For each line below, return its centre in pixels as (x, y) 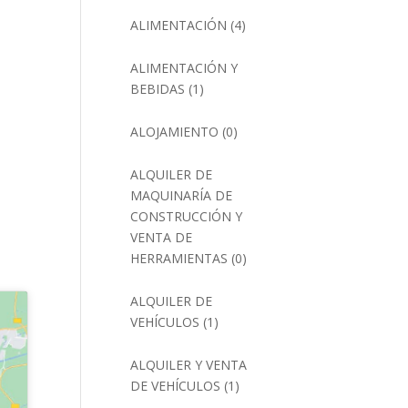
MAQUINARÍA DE (182, 195)
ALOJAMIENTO (175, 132)
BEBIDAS (158, 89)
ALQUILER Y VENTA (189, 365)
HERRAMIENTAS (179, 258)
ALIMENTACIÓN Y (184, 68)
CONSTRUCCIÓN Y (187, 216)
